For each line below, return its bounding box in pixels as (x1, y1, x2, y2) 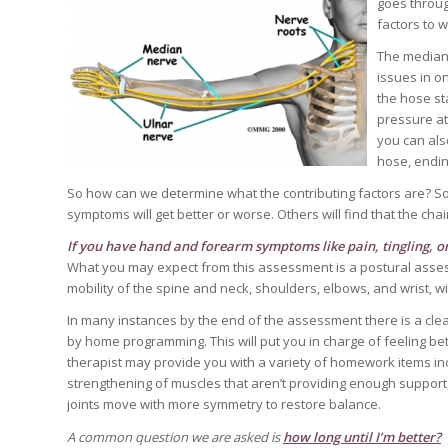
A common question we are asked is (67, 427, 280, 446)
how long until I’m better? (283, 427, 441, 446)
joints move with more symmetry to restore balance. (67, 395, 381, 414)
